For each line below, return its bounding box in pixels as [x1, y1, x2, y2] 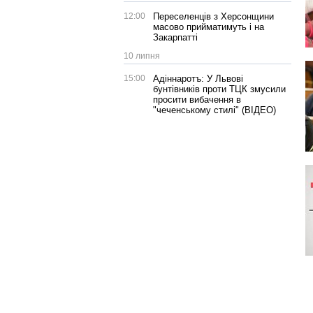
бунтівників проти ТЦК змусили [153, 84, 286, 94]
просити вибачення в [153, 94, 241, 105]
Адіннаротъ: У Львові [153, 73, 243, 84]
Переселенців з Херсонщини [153, 11, 274, 22]
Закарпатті [153, 32, 198, 43]
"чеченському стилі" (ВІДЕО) [153, 105, 276, 115]
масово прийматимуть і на [153, 22, 264, 32]
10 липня [124, 51, 160, 61]
